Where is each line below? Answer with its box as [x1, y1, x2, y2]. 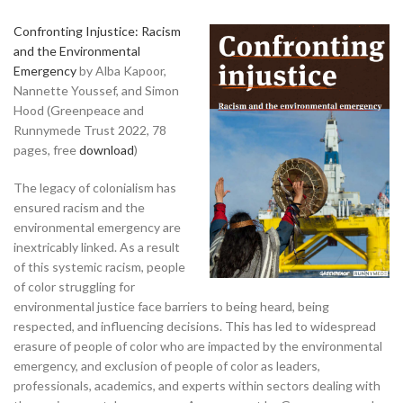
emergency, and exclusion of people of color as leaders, [13, 357, 320, 373]
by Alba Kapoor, [76, 62, 166, 78]
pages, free [13, 141, 79, 157]
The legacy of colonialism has [13, 179, 176, 195]
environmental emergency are [13, 219, 181, 235]
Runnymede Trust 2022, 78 [13, 121, 166, 138]
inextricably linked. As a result [13, 238, 180, 255]
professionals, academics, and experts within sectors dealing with [13, 377, 381, 393]
